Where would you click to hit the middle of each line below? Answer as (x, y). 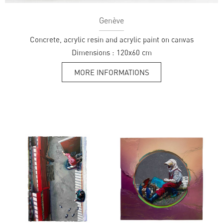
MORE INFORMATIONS (111, 72)
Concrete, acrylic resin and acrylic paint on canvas (111, 39)
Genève (111, 20)
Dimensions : (93, 52)
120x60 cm (134, 52)
